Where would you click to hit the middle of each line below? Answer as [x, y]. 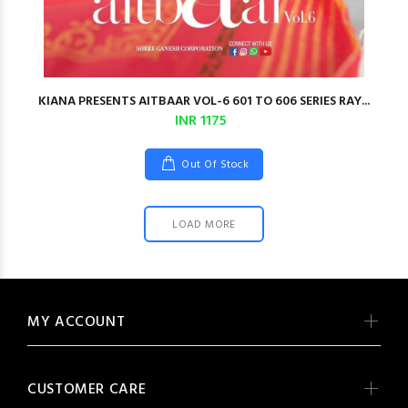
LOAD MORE [204, 225]
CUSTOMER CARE [87, 390]
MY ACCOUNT [76, 322]
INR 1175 [201, 121]
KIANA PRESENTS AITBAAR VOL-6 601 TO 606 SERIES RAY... [204, 102]
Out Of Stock [215, 165]
